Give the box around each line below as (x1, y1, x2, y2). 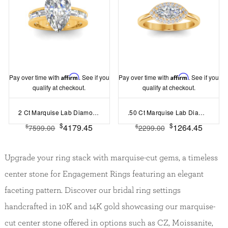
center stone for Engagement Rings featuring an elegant (4, 169, 204, 178)
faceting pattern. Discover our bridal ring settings (4, 186, 181, 194)
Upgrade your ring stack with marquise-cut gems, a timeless (4, 153, 218, 162)
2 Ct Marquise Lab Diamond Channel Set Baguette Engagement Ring (92, 108, 99, 117)
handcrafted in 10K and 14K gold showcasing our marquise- (4, 202, 215, 211)
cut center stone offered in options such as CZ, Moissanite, (4, 218, 213, 227)
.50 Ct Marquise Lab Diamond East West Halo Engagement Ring (198, 108, 205, 117)
